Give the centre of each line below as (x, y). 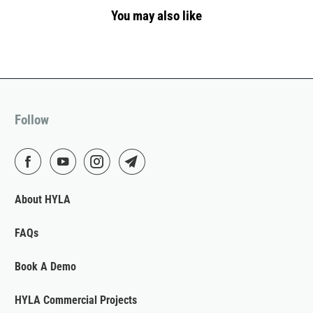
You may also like (156, 15)
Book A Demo (46, 266)
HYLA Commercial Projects (76, 300)
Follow (32, 119)
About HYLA (43, 199)
